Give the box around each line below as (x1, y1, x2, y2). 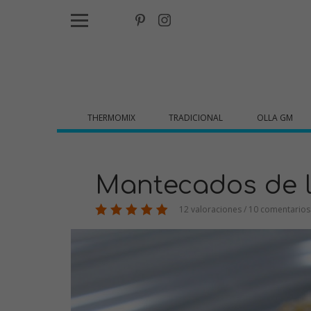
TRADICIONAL (169, 112, 224, 124)
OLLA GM (256, 112, 293, 124)
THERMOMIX (87, 112, 136, 124)
